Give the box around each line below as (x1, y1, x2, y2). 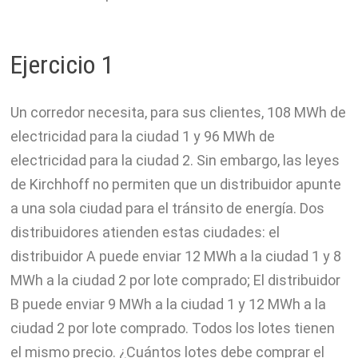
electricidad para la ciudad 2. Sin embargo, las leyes (10, 152, 340, 169)
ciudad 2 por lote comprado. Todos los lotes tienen (10, 320, 335, 337)
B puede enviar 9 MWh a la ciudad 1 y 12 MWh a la (10, 296, 326, 313)
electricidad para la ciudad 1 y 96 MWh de (10, 128, 275, 145)
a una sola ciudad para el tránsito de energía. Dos (10, 200, 324, 217)
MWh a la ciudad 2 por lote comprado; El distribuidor (10, 272, 340, 289)
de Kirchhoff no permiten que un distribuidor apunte (10, 176, 341, 193)
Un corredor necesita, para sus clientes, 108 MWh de (10, 104, 346, 121)
